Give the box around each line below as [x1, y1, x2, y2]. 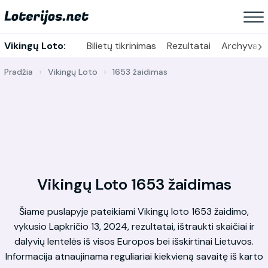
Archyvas [221, 39, 263, 52]
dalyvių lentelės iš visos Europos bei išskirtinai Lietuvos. [14, 235, 254, 248]
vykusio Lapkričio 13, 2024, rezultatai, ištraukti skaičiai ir [13, 220, 255, 233]
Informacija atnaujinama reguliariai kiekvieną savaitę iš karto [5, 250, 263, 263]
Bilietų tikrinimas [86, 39, 156, 52]
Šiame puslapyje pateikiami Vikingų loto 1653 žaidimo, [19, 205, 249, 218]
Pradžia [4, 66, 33, 77]
